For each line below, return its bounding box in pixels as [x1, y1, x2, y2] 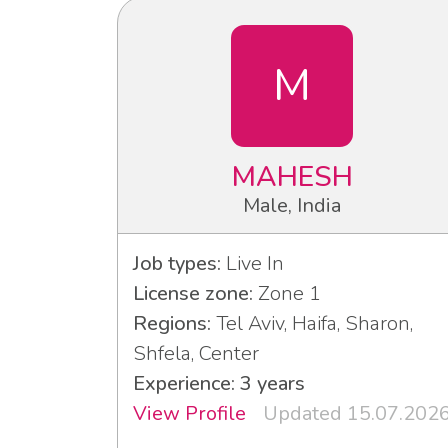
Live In [221, 249, 284, 277]
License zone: [133, 279, 253, 307]
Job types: [133, 249, 221, 277]
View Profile [133, 399, 246, 427]
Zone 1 [253, 279, 321, 307]
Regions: [133, 309, 211, 337]
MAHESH [231, 157, 353, 196]
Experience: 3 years [133, 369, 305, 397]
